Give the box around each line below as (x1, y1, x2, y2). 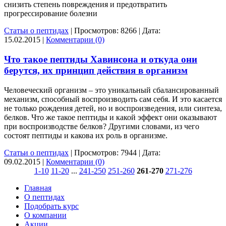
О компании (24, 210, 67, 219)
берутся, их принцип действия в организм (4, 65, 188, 76)
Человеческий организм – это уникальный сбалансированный (4, 85, 219, 94)
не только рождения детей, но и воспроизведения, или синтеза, (4, 103, 222, 112)
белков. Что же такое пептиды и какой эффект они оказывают (4, 112, 217, 122)
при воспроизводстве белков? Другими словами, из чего (4, 122, 199, 131)
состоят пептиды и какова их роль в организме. (4, 131, 167, 140)
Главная (24, 183, 51, 192)
